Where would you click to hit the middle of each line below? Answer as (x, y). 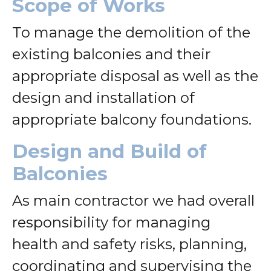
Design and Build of (109, 151)
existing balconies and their (111, 54)
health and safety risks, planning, (129, 244)
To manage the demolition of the (131, 32)
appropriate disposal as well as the (135, 76)
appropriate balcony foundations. (132, 119)
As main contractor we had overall (133, 200)
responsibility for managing (111, 222)
